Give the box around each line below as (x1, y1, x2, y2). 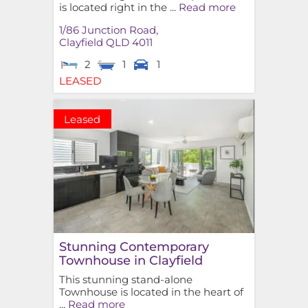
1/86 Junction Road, (58, 23, 158, 37)
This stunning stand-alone (58, 272, 192, 286)
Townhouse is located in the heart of (58, 285, 243, 298)
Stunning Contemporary (58, 238, 209, 254)
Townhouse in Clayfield (58, 252, 203, 268)
